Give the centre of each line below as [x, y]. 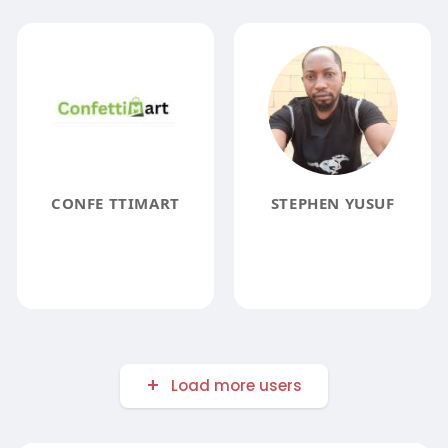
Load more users [236, 385]
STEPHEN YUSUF [332, 203]
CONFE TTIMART [115, 203]
